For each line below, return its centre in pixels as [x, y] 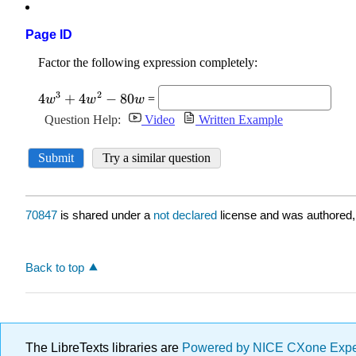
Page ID [49, 35]
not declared [187, 215]
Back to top [55, 267]
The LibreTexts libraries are [104, 348]
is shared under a [105, 215]
